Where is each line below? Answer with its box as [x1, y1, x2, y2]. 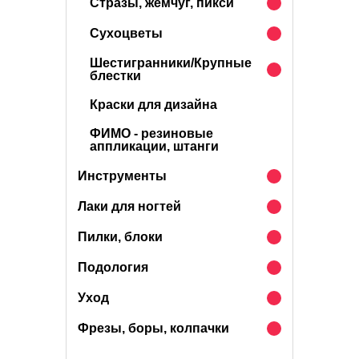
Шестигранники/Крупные [90, 56, 252, 70]
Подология [78, 260, 148, 274]
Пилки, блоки [78, 230, 163, 244]
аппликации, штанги [90, 139, 219, 153]
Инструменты [78, 169, 167, 183]
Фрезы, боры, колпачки [78, 321, 229, 335]
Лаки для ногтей [78, 200, 181, 213]
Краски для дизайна [90, 98, 217, 111]
